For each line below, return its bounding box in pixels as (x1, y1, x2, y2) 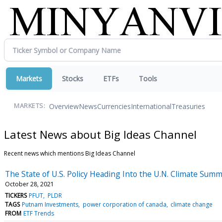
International (131, 101, 171, 111)
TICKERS (5, 191, 27, 200)
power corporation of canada (82, 200, 166, 209)
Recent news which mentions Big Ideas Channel (4, 149, 135, 158)
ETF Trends (23, 209, 55, 218)
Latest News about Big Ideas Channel (4, 126, 197, 142)
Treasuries (171, 101, 205, 111)
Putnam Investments (22, 200, 79, 209)
